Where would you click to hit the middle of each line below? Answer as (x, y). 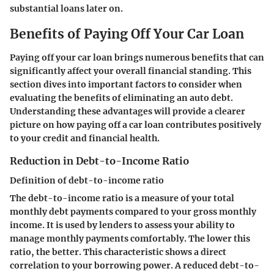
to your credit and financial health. (85, 138)
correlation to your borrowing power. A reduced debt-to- (135, 266)
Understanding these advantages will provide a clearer (128, 111)
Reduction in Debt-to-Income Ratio (99, 161)
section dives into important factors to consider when (126, 84)
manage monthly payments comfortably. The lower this (130, 239)
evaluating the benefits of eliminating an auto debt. (121, 98)
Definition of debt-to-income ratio (87, 181)
